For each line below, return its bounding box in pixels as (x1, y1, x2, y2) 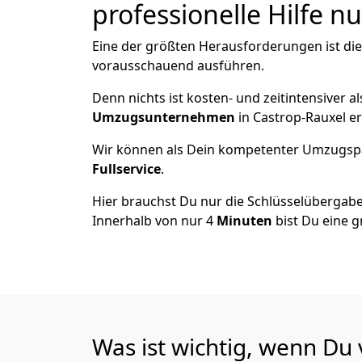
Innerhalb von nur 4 (92, 212, 217, 229)
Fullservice (92, 160, 161, 178)
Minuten (217, 212, 276, 229)
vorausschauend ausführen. (92, 57, 264, 74)
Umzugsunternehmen (92, 108, 238, 126)
